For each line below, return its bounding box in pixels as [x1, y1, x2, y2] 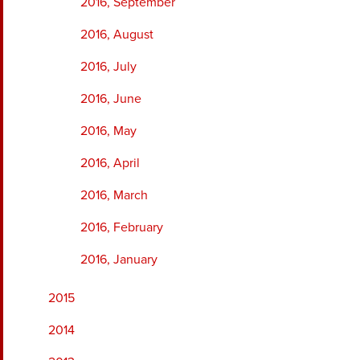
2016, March [80, 187, 148, 204]
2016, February [80, 219, 163, 236]
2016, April [80, 155, 140, 172]
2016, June [80, 91, 141, 108]
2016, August [80, 27, 153, 43]
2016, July [80, 59, 137, 76]
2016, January [80, 252, 157, 268]
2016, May [80, 123, 137, 140]
